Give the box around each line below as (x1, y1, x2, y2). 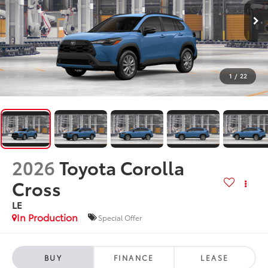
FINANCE (114, 252, 154, 263)
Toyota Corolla (59, 154, 185, 181)
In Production (17, 210, 78, 224)
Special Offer (98, 212, 142, 223)
